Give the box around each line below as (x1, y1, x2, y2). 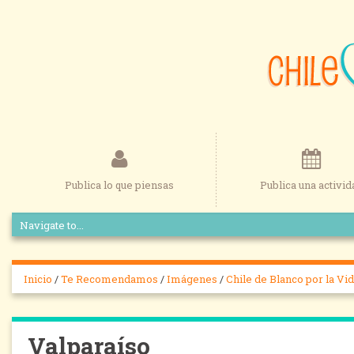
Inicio (24, 272, 52, 286)
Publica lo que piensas (65, 178, 175, 192)
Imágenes (167, 272, 217, 286)
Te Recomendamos (61, 272, 158, 286)
